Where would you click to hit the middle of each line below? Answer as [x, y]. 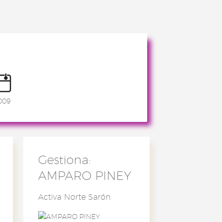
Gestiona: [64, 160]
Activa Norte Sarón [74, 197]
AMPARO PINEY [84, 175]
